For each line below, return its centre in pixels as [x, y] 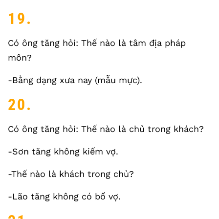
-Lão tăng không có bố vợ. [64, 196]
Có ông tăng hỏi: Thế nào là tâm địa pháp [97, 43]
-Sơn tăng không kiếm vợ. [63, 151]
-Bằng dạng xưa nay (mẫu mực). [75, 80]
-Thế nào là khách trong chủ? [71, 174]
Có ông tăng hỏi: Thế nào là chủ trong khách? [106, 129]
